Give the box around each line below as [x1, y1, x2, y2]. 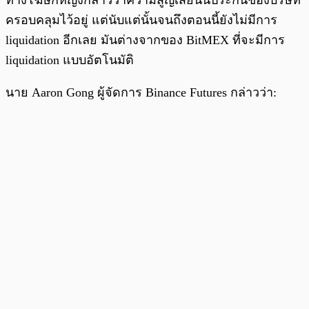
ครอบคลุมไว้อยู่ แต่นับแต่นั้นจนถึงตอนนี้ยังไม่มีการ [6, 13, 277, 28]
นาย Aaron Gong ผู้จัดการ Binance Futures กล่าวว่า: [6, 86, 277, 100]
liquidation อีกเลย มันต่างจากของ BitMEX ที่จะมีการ [6, 33, 285, 48]
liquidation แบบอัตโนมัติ [6, 53, 134, 68]
